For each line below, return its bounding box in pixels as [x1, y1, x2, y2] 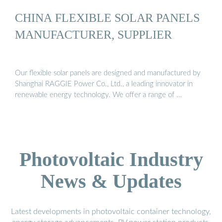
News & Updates [40, 169, 182, 192]
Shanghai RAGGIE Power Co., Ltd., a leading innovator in [15, 80, 193, 88]
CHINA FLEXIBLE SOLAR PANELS [15, 11, 200, 25]
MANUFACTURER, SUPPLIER [15, 28, 172, 42]
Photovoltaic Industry [19, 148, 203, 170]
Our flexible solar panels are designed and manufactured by [15, 69, 201, 77]
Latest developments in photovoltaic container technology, [11, 207, 211, 216]
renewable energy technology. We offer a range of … [15, 91, 182, 99]
